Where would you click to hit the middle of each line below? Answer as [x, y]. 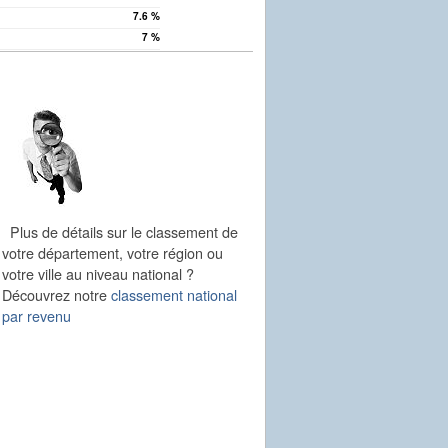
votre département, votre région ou [112, 253]
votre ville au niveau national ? [98, 274]
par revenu [36, 316]
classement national [174, 295]
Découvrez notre [56, 295]
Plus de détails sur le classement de [120, 232]
